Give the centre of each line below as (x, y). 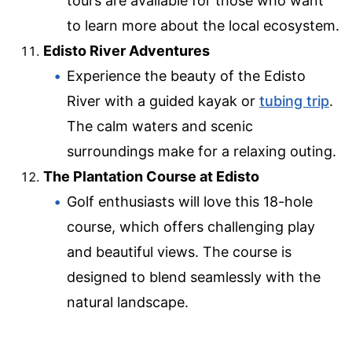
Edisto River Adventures (126, 50)
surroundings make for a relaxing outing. (202, 151)
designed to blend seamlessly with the (194, 277)
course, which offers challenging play (191, 226)
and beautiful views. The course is (179, 251)
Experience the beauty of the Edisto (186, 75)
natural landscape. (128, 302)
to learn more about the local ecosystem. (203, 25)
